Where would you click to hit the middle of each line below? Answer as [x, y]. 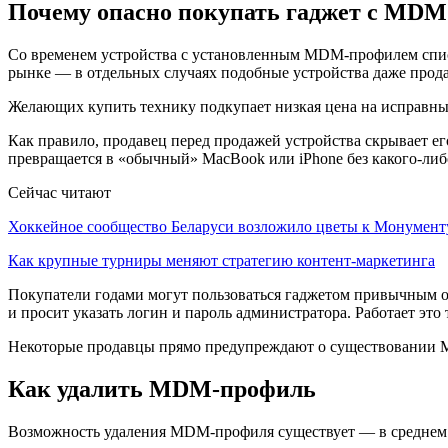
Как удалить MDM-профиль [162, 389]
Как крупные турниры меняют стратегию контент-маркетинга [221, 261]
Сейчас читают [59, 193]
